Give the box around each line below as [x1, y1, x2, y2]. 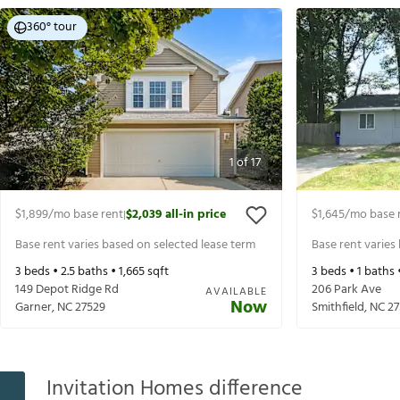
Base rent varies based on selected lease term [15, 234, 255, 255]
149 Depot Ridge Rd [15, 279, 119, 301]
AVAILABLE [205, 283, 267, 302]
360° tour [27, 17, 77, 38]
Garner [15, 297, 52, 319]
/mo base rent [48, 204, 123, 226]
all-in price [165, 204, 226, 226]
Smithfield [312, 297, 364, 319]
